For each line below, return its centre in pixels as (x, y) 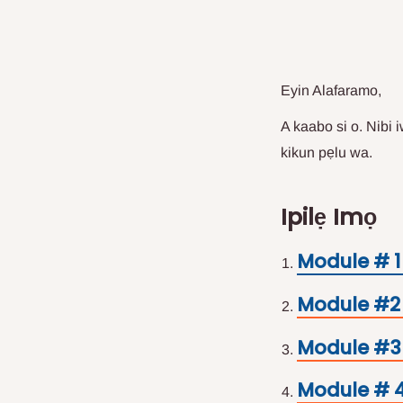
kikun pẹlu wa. (327, 153)
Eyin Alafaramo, (331, 90)
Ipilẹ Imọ (329, 217)
